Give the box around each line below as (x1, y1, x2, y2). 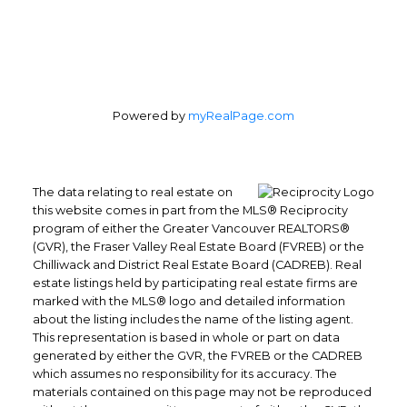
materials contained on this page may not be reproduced (32, 384, 372, 399)
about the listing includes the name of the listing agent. (32, 312, 353, 326)
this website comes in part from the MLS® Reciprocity (32, 203, 348, 217)
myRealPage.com (188, 108, 294, 123)
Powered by (113, 108, 188, 123)
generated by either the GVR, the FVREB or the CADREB (32, 348, 362, 362)
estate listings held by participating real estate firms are (32, 275, 358, 290)
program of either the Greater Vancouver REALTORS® (32, 221, 350, 235)
